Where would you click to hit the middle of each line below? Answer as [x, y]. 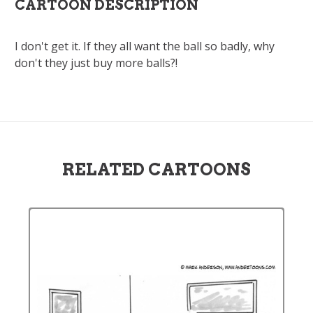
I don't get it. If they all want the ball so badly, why [145, 46]
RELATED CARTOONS [156, 169]
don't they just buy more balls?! [96, 63]
